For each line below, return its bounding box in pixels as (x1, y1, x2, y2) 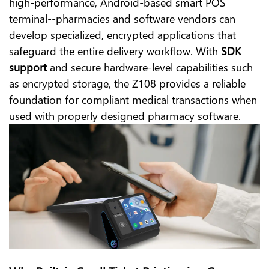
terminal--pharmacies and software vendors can (9, 11, 235, 26)
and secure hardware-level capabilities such (47, 59, 253, 75)
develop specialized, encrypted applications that (9, 27, 236, 43)
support (9, 59, 47, 75)
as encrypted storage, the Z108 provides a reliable (9, 76, 246, 91)
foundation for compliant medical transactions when (9, 92, 257, 107)
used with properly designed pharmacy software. (9, 108, 241, 124)
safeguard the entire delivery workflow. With (9, 43, 218, 59)
